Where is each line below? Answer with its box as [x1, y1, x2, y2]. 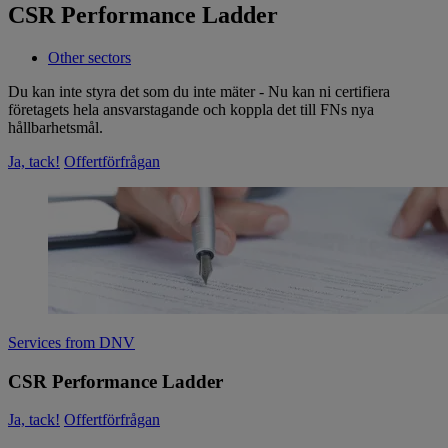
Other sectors [48, 49, 131, 67]
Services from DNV [8, 334, 135, 352]
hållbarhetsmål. [8, 119, 103, 137]
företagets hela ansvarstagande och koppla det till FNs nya [8, 101, 374, 119]
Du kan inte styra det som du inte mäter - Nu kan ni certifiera [8, 83, 390, 101]
